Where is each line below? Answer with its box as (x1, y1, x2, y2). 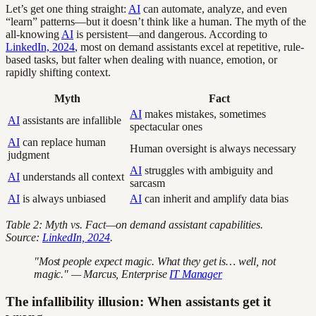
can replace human (20, 135, 106, 148)
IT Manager (169, 267, 222, 280)
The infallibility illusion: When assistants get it (6, 293, 271, 309)
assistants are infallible (20, 114, 121, 126)
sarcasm (130, 176, 165, 189)
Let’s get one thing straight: (6, 2, 128, 15)
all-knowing (6, 28, 61, 40)
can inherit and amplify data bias (142, 192, 288, 205)
